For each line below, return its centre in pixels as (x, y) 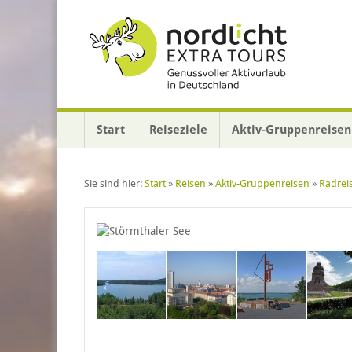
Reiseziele (178, 129)
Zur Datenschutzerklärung (282, 27)
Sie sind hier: (114, 183)
